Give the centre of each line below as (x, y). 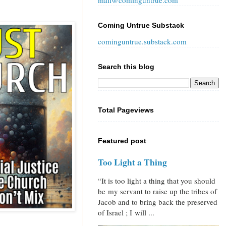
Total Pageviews (126, 110)
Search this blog (126, 67)
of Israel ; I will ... (126, 213)
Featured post (122, 141)
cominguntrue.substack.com (142, 42)
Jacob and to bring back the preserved (158, 202)
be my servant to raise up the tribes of (157, 191)
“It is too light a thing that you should (157, 181)
